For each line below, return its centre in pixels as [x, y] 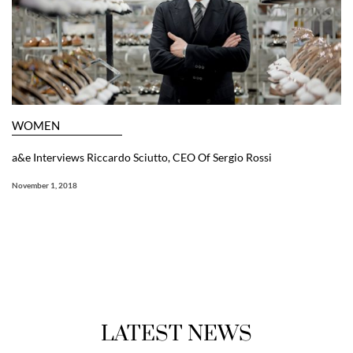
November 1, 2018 [45, 185]
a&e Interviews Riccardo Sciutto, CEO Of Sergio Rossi [142, 157]
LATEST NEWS [176, 334]
